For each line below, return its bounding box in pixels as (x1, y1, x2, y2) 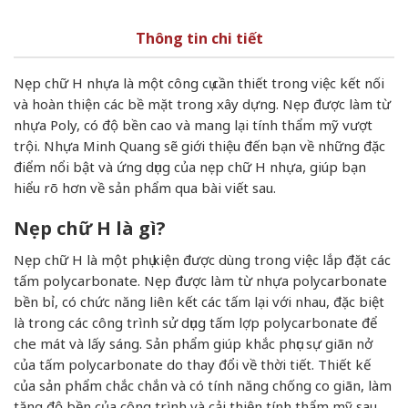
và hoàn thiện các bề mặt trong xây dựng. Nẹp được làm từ (14, 95, 391, 114)
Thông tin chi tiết (136, 28, 263, 49)
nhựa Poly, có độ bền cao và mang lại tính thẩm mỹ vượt (14, 116, 372, 135)
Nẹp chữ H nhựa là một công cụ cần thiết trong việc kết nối (14, 74, 384, 93)
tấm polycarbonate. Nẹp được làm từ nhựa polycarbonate (14, 270, 387, 290)
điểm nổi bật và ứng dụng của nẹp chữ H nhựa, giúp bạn (14, 158, 366, 177)
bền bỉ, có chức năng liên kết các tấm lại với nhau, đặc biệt (14, 291, 384, 311)
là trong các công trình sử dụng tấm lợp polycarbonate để (14, 312, 377, 331)
